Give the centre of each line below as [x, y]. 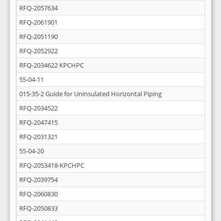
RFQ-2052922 [38, 51]
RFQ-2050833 [38, 208]
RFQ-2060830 [38, 194]
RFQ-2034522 [38, 108]
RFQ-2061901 [38, 22]
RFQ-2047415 [38, 122]
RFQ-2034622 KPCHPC [52, 65]
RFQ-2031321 [38, 137]
